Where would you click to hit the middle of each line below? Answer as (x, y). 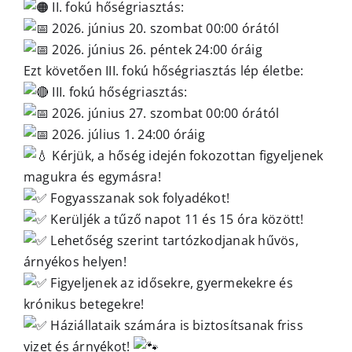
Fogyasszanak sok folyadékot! (139, 198)
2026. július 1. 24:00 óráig (127, 135)
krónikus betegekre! (84, 304)
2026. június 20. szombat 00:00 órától (164, 29)
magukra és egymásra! (92, 177)
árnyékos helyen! (75, 262)
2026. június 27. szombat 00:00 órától (164, 114)
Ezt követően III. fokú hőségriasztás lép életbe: (164, 71)
